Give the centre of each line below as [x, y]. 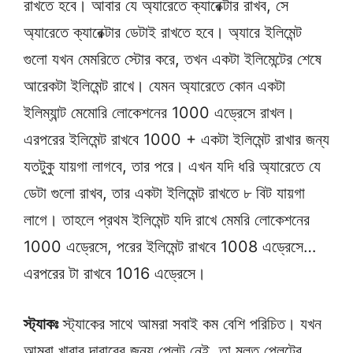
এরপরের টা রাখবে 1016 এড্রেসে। [115, 274]
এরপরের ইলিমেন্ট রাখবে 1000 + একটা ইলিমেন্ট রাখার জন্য [176, 140]
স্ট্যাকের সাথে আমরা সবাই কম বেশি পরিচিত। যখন [190, 324]
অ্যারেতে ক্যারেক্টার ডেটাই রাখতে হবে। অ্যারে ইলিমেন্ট [163, 33]
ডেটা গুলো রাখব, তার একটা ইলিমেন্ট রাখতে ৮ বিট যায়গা [164, 193]
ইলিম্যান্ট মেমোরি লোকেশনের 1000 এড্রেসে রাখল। [159, 113]
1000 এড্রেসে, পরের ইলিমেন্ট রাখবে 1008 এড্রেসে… [170, 247]
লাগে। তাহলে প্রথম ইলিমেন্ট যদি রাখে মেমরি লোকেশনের [167, 220]
